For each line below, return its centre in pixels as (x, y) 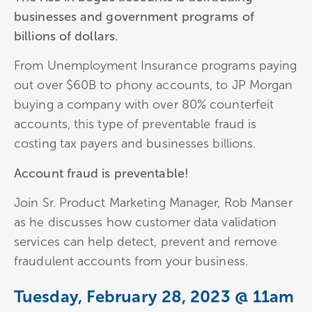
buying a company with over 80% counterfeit (144, 105)
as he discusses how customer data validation (146, 223)
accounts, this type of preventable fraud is (135, 124)
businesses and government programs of (134, 17)
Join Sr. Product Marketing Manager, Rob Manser (153, 203)
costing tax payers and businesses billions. (135, 144)
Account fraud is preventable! (101, 173)
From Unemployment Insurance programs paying (156, 66)
